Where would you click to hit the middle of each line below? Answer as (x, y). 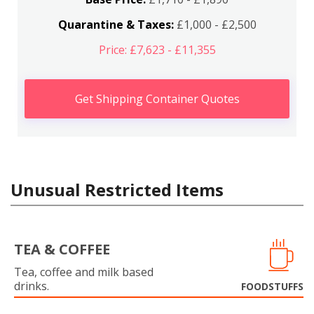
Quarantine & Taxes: (116, 25)
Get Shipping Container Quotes (157, 99)
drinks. (32, 286)
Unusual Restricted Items (117, 190)
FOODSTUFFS (272, 286)
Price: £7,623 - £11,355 (157, 50)
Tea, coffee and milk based (84, 272)
